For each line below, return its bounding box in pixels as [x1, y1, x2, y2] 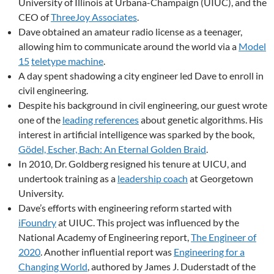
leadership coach [117, 172, 188, 184]
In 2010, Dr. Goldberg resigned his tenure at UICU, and [18, 158, 246, 169]
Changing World [18, 261, 87, 272]
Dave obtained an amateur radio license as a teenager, [18, 26, 242, 37]
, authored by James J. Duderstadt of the [87, 261, 256, 272]
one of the [18, 114, 62, 125]
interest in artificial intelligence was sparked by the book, [18, 128, 254, 140]
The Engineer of [191, 231, 256, 243]
